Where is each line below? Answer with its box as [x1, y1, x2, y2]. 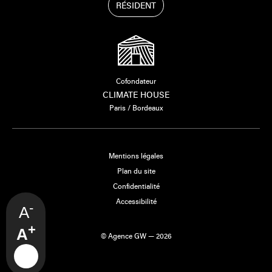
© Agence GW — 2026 [100, 231, 172, 241]
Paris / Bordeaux [109, 103, 163, 113]
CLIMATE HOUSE [103, 89, 169, 101]
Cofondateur [116, 76, 156, 86]
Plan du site [117, 166, 155, 176]
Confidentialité [112, 181, 160, 191]
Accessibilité [115, 196, 157, 206]
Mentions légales [109, 151, 163, 161]
